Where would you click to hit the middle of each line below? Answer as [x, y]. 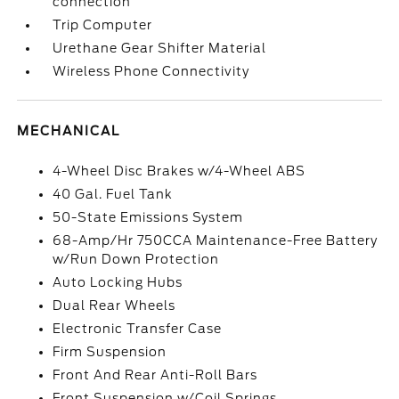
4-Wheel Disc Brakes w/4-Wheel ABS [179, 171]
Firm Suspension [110, 352]
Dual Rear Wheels [114, 305]
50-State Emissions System [148, 217]
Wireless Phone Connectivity [151, 71]
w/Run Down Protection [136, 259]
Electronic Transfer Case [138, 329]
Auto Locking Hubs [118, 282]
